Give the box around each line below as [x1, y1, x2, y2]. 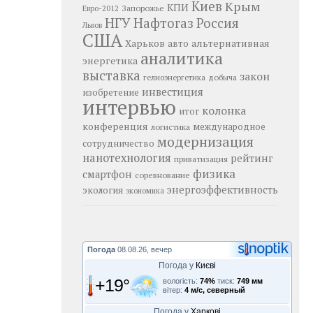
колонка [202, 103, 247, 118]
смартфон [82, 168, 132, 181]
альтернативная [191, 36, 270, 50]
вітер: [163, 286, 184, 294]
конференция [82, 120, 148, 133]
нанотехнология [82, 150, 171, 166]
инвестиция [142, 85, 203, 99]
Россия [196, 15, 239, 31]
